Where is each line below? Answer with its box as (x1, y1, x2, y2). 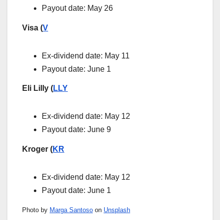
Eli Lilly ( (22, 84, 53, 93)
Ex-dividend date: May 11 (42, 51, 130, 60)
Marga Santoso (50, 206, 93, 214)
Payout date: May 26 (42, 3, 113, 12)
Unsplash (104, 206, 130, 214)
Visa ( (22, 23, 43, 32)
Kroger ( (22, 145, 53, 154)
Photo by (22, 206, 50, 214)
